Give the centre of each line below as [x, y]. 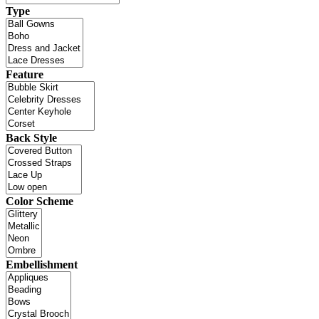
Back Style [31, 137]
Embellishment [42, 264]
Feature [25, 74]
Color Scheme [40, 201]
